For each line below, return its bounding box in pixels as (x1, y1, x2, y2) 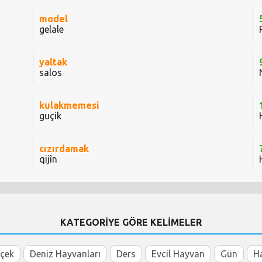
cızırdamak (39, 143, 89, 154)
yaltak (39, 57, 67, 68)
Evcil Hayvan (151, 249, 205, 260)
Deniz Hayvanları (30, 249, 101, 260)
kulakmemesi (39, 100, 99, 111)
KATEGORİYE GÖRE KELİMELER (60, 217, 202, 228)
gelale (39, 24, 64, 35)
